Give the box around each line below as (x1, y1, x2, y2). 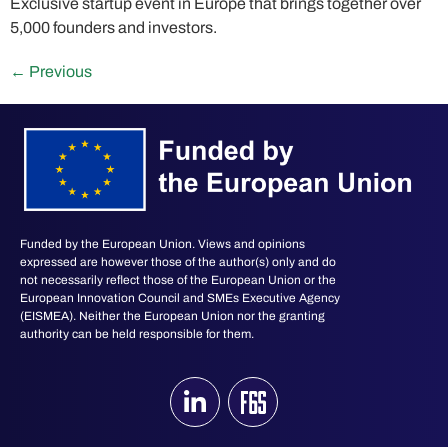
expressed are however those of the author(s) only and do (20, 255, 336, 270)
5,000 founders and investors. (10, 19, 217, 37)
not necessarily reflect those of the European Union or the (20, 273, 336, 288)
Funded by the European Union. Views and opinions (20, 237, 305, 252)
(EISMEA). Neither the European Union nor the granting (20, 309, 325, 324)
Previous (26, 63, 92, 81)
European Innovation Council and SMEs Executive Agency (20, 291, 340, 306)
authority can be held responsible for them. (20, 327, 254, 342)
